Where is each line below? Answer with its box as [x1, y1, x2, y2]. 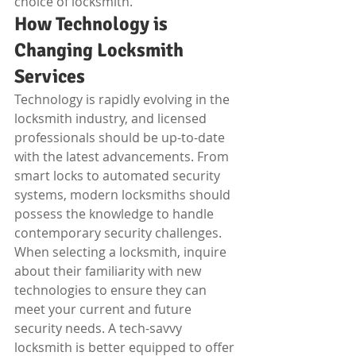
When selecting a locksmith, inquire [14, 243, 230, 261]
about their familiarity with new [14, 262, 204, 280]
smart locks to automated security [14, 167, 223, 184]
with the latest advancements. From [14, 148, 232, 165]
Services [14, 64, 85, 88]
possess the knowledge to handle [14, 205, 217, 222]
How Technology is [14, 12, 172, 36]
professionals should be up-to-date [14, 129, 228, 146]
